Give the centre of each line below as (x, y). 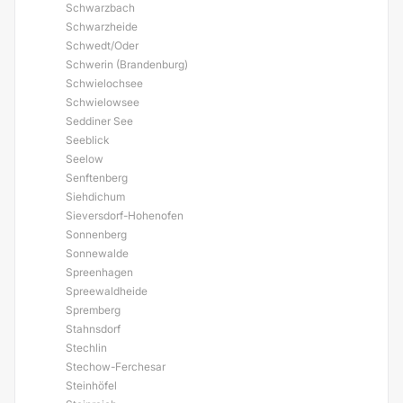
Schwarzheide (102, 27)
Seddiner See (99, 121)
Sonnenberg (96, 234)
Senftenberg (97, 178)
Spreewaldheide (107, 291)
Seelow (85, 159)
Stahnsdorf (93, 329)
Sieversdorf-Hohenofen (125, 215)
